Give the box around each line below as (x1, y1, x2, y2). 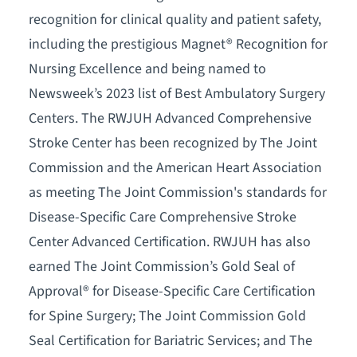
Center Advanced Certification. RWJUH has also (28, 231, 311, 252)
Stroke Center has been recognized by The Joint (28, 132, 317, 153)
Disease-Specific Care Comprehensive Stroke (28, 206, 296, 227)
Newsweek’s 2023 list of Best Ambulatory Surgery (28, 83, 325, 104)
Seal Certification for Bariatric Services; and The (28, 330, 312, 351)
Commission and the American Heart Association (28, 157, 322, 178)
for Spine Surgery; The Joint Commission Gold (28, 305, 306, 326)
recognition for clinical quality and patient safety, (28, 9, 321, 29)
